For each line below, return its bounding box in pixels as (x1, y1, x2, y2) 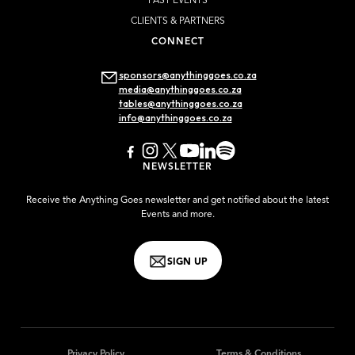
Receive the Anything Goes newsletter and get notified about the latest (26, 195, 329, 205)
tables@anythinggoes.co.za (118, 97, 242, 109)
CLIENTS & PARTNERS (130, 16, 225, 26)
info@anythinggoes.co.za (118, 111, 232, 124)
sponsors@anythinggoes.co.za (118, 68, 257, 81)
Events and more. (140, 209, 215, 219)
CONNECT (151, 36, 204, 47)
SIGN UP (166, 257, 208, 267)
